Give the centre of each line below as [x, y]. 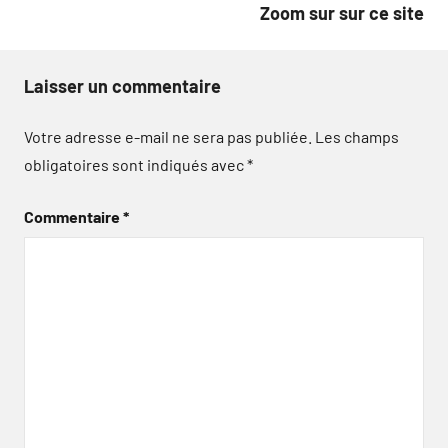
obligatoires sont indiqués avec [135, 164]
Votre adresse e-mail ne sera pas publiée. [168, 136]
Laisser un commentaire [122, 86]
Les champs [357, 136]
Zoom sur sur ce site [342, 13]
